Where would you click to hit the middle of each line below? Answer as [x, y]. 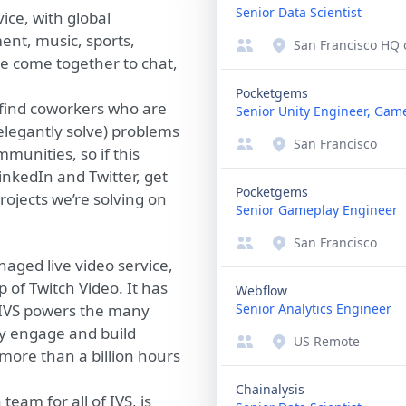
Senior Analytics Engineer [314, 309]
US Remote [327, 341]
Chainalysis [270, 389]
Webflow [261, 290]
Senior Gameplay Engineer [317, 210]
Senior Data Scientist [299, 12]
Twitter [112, 176]
